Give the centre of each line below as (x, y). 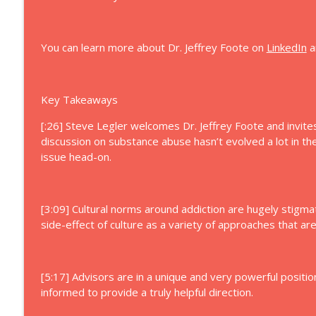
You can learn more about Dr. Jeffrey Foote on (153, 47)
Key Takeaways (79, 99)
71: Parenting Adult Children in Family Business (184, 63)
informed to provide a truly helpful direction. (147, 292)
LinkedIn (286, 47)
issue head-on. (76, 157)
